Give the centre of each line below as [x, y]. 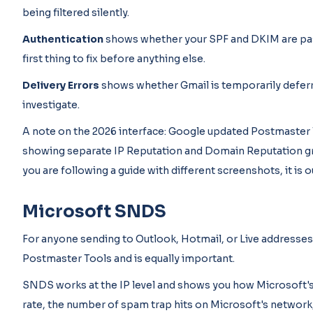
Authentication [63, 39]
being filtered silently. [76, 13]
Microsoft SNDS [94, 212]
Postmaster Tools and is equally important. [129, 259]
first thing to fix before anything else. [114, 59]
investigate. [51, 105]
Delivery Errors [61, 85]
